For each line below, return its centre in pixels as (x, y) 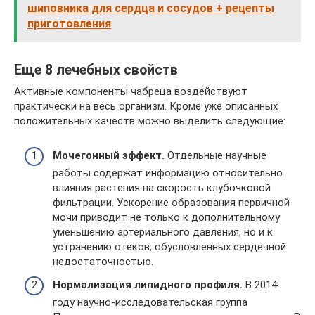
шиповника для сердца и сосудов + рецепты (151, 8)
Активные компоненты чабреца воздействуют (131, 91)
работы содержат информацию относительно (168, 173)
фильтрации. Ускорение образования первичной (171, 202)
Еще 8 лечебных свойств (96, 70)
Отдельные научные (216, 155)
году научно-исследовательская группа (150, 302)
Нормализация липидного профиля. (148, 285)
